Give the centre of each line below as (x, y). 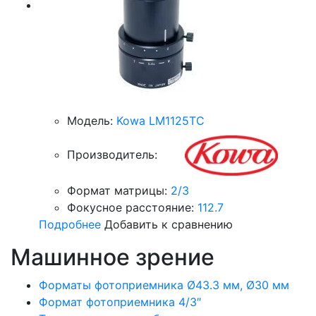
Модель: (90, 121)
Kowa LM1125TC (160, 121)
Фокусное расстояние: (130, 207)
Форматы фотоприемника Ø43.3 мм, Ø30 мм (164, 285)
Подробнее (70, 224)
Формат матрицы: (117, 190)
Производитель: (112, 154)
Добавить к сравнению (169, 224)
